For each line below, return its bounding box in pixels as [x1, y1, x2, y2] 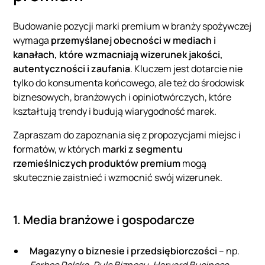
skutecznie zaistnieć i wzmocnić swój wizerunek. [13, 171, 225, 185]
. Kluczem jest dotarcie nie [130, 62, 243, 76]
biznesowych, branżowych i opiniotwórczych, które [13, 91, 232, 104]
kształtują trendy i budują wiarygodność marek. [13, 105, 217, 118]
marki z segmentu [102, 143, 183, 156]
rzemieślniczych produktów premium [13, 157, 181, 170]
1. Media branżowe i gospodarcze [13, 212, 195, 228]
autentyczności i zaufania [13, 62, 131, 76]
